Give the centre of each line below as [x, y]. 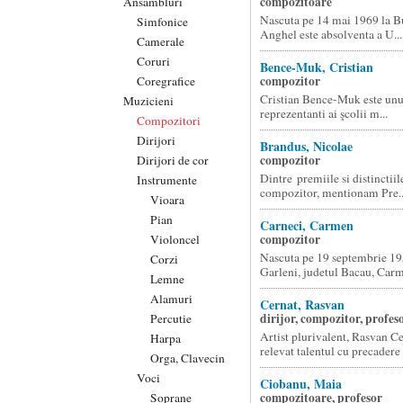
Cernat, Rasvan [302, 304]
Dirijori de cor [173, 160]
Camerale [161, 41]
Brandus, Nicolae [306, 146]
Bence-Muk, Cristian [316, 67]
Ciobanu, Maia [300, 384]
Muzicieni [148, 100]
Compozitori [169, 120]
